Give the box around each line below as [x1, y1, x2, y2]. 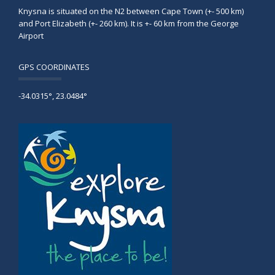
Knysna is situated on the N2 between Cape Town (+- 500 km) [18, 6, 244, 17]
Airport [18, 30, 44, 42]
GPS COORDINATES [18, 61, 90, 73]
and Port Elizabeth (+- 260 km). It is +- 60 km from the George [18, 18, 239, 29]
